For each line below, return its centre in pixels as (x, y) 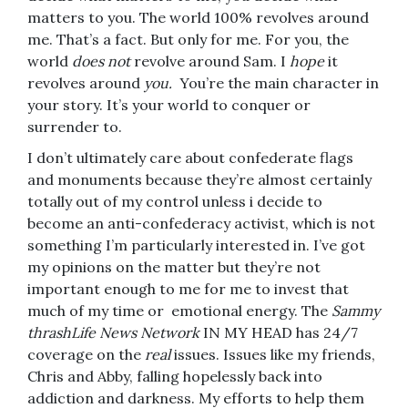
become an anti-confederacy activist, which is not (201, 224)
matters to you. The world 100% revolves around (198, 18)
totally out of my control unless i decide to (175, 202)
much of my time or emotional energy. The (179, 311)
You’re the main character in (277, 83)
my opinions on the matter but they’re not (174, 267)
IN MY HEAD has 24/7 (280, 333)
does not (101, 61)
